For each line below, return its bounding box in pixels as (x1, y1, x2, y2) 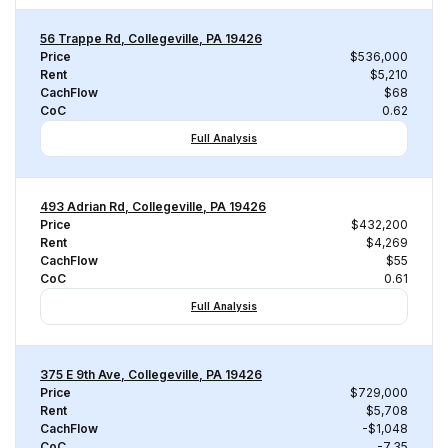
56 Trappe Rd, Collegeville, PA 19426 (40, 31, 262, 46)
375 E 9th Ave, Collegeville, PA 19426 (40, 367, 262, 382)
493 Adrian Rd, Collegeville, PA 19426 (40, 199, 266, 214)
